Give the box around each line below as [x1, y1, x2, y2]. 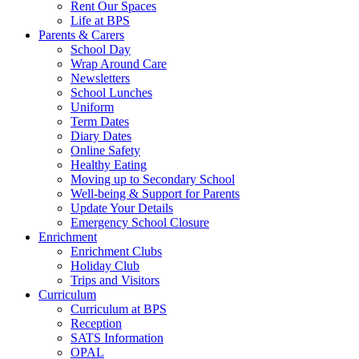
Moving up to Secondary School [71, 172, 235, 187]
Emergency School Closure [71, 216, 209, 230]
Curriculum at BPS [71, 302, 167, 317]
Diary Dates [71, 129, 131, 143]
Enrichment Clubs [71, 244, 162, 259]
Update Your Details [71, 201, 173, 216]
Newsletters [71, 71, 130, 86]
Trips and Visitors [71, 273, 159, 288]
